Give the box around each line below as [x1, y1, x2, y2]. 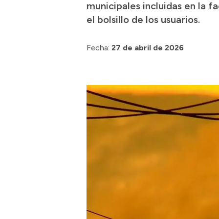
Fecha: [87, 43, 109, 52]
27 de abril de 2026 [111, 43, 184, 52]
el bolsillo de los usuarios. [87, 14, 200, 25]
